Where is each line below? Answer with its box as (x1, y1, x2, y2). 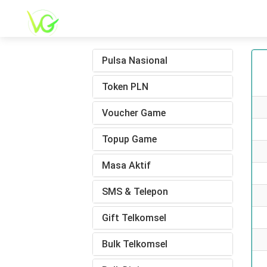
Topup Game (101, 133, 157, 145)
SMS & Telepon (101, 186, 168, 197)
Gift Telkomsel (101, 212, 166, 223)
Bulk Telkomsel (101, 238, 167, 250)
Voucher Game (101, 107, 166, 119)
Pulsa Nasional (101, 55, 167, 66)
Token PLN (101, 81, 148, 92)
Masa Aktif (101, 160, 151, 171)
